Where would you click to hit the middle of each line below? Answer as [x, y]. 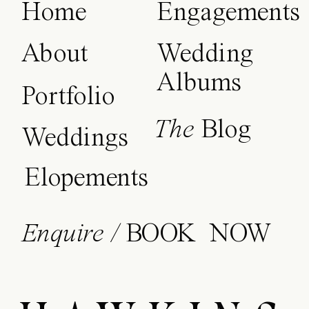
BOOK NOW [199, 235]
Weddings [75, 139]
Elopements [87, 179]
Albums [199, 84]
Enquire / [73, 235]
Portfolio [68, 97]
